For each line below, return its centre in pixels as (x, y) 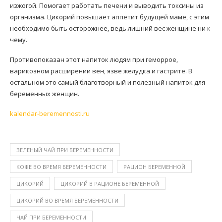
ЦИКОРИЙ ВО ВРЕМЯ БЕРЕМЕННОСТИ (67, 200)
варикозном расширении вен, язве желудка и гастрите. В (101, 71)
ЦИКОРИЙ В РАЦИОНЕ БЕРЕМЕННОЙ (110, 184)
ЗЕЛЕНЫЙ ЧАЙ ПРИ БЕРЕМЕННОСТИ (65, 150)
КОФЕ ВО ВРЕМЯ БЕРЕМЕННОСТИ (61, 167)
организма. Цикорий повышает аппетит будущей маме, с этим (110, 17)
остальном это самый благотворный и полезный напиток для (108, 82)
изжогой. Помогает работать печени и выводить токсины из (107, 5)
